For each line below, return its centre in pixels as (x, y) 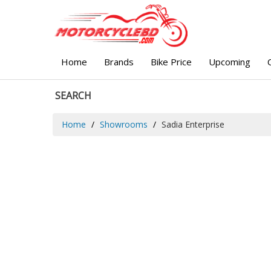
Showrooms (124, 124)
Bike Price (171, 61)
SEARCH (73, 95)
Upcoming (230, 61)
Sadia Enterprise (193, 124)
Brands (119, 61)
